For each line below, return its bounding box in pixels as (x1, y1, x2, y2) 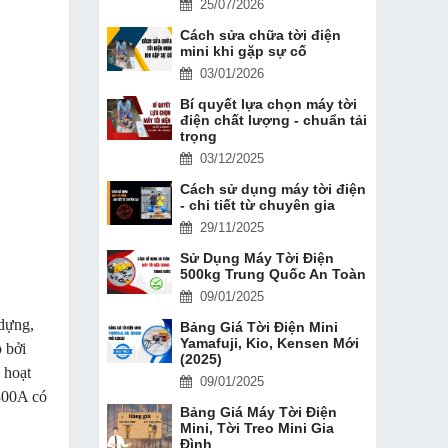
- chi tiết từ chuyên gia (179, 196, 335, 213)
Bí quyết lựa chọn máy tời (179, 95, 357, 112)
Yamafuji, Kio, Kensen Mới (179, 334, 359, 351)
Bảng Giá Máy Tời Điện (179, 403, 337, 420)
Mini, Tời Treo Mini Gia (179, 419, 334, 436)
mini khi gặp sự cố (179, 42, 307, 59)
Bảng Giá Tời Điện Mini (179, 318, 338, 335)
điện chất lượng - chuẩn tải (179, 111, 367, 128)
